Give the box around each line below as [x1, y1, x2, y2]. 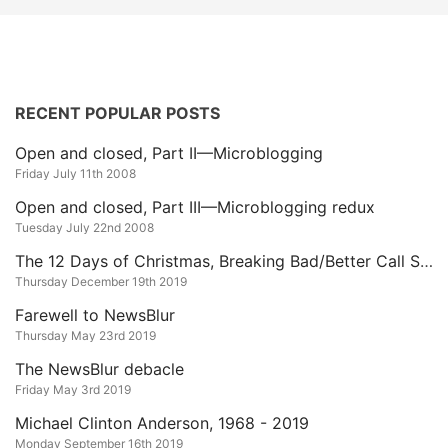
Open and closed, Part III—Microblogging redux [15, 197, 375, 217]
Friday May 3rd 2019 [15, 382, 131, 397]
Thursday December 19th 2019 [15, 274, 187, 289]
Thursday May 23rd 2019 [15, 328, 156, 343]
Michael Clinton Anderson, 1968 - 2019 [15, 413, 309, 433]
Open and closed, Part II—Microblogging [15, 143, 323, 163]
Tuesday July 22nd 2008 [15, 220, 154, 235]
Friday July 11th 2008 [15, 166, 136, 181]
